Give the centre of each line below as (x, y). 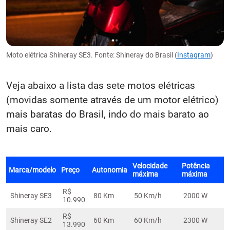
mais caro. (29, 128)
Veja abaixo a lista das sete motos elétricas (101, 85)
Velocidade (150, 166)
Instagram (194, 55)
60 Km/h (148, 220)
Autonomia (110, 170)
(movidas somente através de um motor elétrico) (112, 100)
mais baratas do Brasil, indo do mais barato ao (108, 114)
